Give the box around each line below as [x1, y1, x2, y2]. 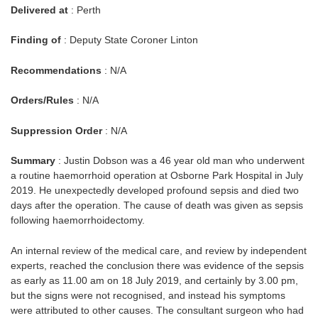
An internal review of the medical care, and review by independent [11, 245, 307, 257]
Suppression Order [11, 124, 102, 136]
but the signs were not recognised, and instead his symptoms [11, 290, 285, 302]
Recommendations [11, 64, 102, 76]
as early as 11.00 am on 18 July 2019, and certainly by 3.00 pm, [11, 275, 298, 287]
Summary [11, 155, 55, 167]
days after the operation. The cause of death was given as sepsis [11, 199, 303, 212]
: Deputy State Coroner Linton [61, 34, 198, 46]
